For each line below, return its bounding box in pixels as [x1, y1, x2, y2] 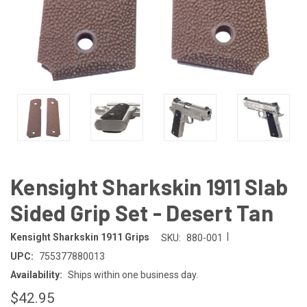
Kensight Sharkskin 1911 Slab [10, 173, 288, 199]
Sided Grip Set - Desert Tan [10, 199, 273, 225]
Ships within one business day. [67, 269, 198, 280]
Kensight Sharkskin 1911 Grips [10, 232, 149, 243]
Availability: [10, 269, 62, 280]
